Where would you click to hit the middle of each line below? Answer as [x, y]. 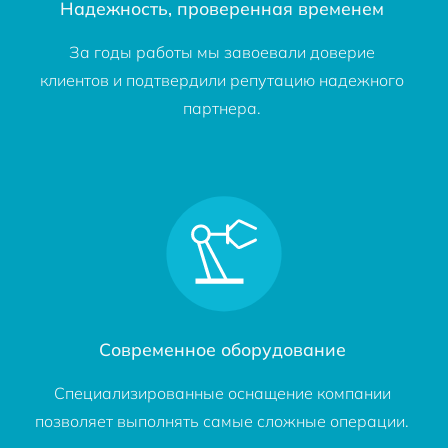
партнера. [222, 107]
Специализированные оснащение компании [222, 393]
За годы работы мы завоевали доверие [222, 51]
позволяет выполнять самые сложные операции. [222, 421]
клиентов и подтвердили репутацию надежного [222, 79]
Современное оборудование [222, 349]
